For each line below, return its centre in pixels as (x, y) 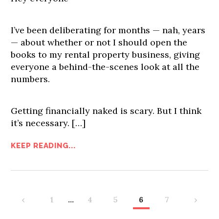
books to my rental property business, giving (106, 54)
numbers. (31, 79)
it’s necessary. (40, 123)
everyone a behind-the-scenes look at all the (105, 66)
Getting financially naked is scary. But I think (106, 110)
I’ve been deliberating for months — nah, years (108, 30)
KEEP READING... (43, 145)
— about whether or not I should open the (99, 42)
